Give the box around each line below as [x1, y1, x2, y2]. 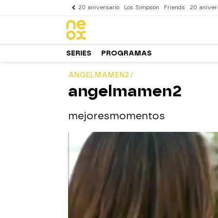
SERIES [66, 49, 91, 57]
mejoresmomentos [68, 110, 165, 122]
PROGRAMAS [101, 49, 152, 57]
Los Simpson [124, 4, 159, 11]
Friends [164, 4, 185, 11]
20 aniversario [78, 4, 119, 11]
